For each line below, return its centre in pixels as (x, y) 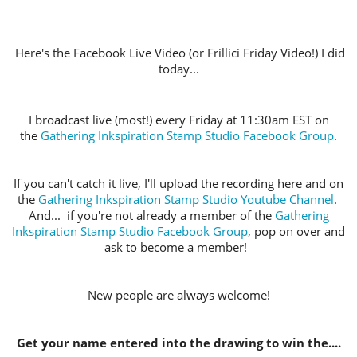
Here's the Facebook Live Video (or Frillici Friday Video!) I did (180, 53)
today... (178, 69)
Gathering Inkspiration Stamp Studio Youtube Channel (186, 200)
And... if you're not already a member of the (151, 216)
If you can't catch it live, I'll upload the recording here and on (178, 184)
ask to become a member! (178, 248)
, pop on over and (296, 232)
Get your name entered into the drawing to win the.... (178, 343)
